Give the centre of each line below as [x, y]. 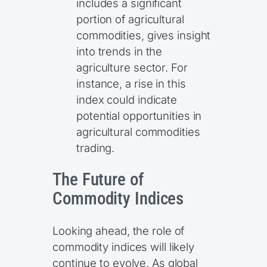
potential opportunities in [139, 116]
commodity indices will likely [124, 246]
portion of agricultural [130, 19]
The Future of [98, 179]
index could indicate [127, 100]
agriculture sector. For [132, 68]
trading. [96, 148]
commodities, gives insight [144, 35]
